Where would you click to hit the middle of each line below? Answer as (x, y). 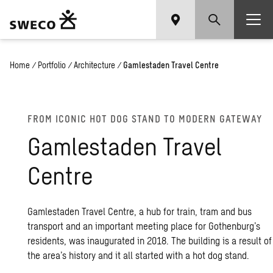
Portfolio (52, 65)
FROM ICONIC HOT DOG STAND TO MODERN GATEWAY (145, 119)
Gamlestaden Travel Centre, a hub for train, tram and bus (140, 211)
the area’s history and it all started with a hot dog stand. (139, 255)
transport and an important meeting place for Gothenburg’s (144, 226)
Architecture (94, 65)
